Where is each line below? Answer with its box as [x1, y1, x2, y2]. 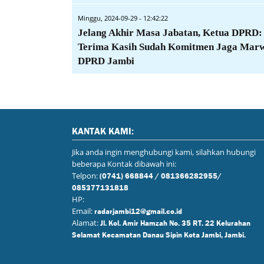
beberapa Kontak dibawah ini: [72, 159, 176, 170]
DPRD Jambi [78, 55, 134, 67]
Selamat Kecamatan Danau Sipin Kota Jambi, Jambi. [72, 230, 246, 239]
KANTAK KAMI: [72, 124, 134, 137]
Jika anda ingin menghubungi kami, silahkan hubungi [72, 147, 256, 158]
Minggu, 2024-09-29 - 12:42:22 [78, 14, 168, 23]
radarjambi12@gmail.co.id [94, 206, 182, 216]
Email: [72, 206, 94, 217]
